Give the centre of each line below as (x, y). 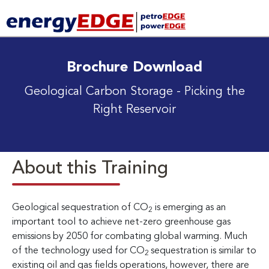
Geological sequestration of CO (80, 207)
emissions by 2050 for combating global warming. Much (130, 236)
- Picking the (210, 92)
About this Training (90, 168)
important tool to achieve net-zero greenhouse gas (121, 222)
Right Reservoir (134, 110)
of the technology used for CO (78, 251)
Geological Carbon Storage (100, 92)
